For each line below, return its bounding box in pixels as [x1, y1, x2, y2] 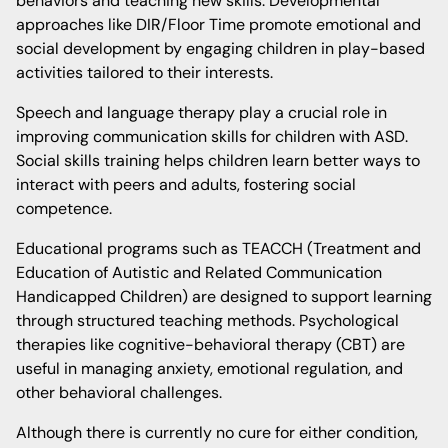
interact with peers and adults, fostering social [16, 174, 356, 195]
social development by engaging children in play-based [16, 38, 425, 59]
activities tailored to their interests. [16, 62, 273, 83]
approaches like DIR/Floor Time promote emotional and [16, 14, 421, 35]
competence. [16, 198, 112, 219]
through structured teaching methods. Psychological [16, 310, 399, 331]
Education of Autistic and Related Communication [16, 262, 382, 283]
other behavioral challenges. [16, 382, 222, 403]
